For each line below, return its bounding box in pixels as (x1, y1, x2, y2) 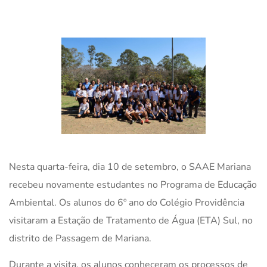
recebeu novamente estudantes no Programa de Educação (9, 178, 257, 191)
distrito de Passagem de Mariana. (9, 231, 151, 245)
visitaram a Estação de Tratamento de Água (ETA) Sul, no (9, 213, 253, 227)
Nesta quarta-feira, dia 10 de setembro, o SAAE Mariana (9, 160, 251, 173)
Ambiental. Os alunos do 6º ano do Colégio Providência (9, 195, 244, 209)
